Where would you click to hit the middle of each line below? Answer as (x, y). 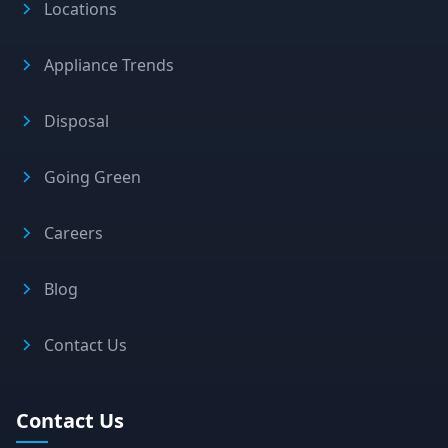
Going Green (92, 176)
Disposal (76, 120)
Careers (73, 232)
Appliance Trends (109, 64)
